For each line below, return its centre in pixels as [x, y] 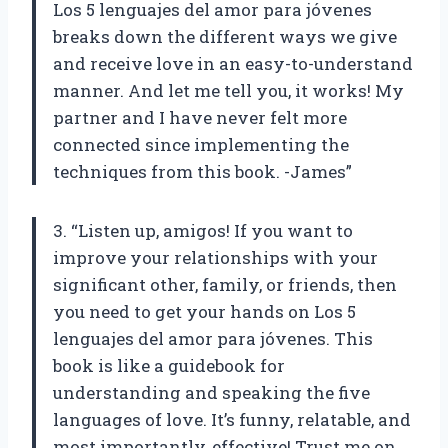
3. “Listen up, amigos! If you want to [203, 231]
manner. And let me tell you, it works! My [228, 91]
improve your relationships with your [215, 258]
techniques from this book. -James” [202, 172]
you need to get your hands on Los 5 [204, 312]
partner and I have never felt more [200, 118]
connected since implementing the [201, 145]
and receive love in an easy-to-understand [233, 64]
